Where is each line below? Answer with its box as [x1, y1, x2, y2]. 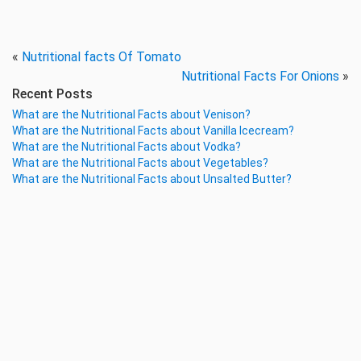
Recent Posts [12, 86, 93, 102]
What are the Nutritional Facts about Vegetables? [12, 156, 268, 170]
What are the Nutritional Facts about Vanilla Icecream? [12, 124, 294, 138]
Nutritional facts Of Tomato [22, 49, 181, 65]
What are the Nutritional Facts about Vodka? [12, 140, 241, 154]
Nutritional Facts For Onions [181, 68, 339, 85]
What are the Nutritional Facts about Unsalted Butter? [12, 172, 292, 186]
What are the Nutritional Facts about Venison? [12, 108, 251, 122]
